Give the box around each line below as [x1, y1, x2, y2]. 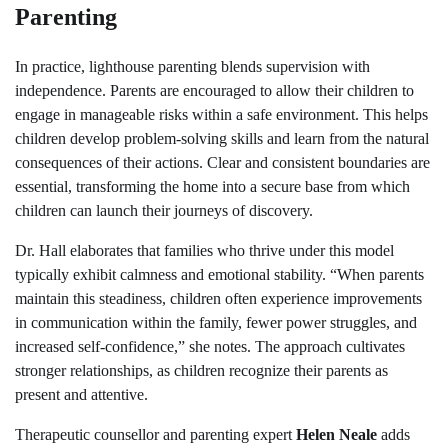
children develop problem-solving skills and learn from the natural [15, 129, 429, 147]
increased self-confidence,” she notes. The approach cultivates [15, 337, 405, 355]
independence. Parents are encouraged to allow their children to [15, 81, 414, 99]
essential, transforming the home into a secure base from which [15, 177, 410, 195]
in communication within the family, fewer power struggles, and [15, 313, 417, 331]
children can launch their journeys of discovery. [15, 201, 313, 219]
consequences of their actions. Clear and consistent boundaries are [15, 153, 430, 171]
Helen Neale [296, 425, 377, 443]
